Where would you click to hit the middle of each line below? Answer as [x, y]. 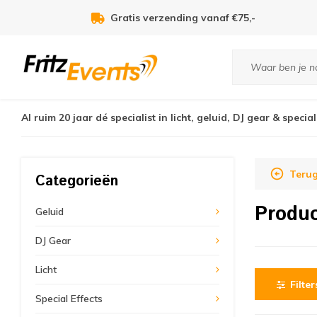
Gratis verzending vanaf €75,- [183, 18]
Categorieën [77, 181]
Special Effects [69, 299]
